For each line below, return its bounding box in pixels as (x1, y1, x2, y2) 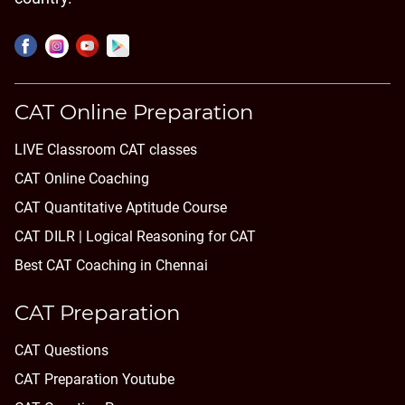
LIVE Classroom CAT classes (14, 140, 197, 158)
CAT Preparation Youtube (14, 371, 174, 389)
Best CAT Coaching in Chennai (14, 256, 208, 274)
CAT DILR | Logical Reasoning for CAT (14, 227, 256, 245)
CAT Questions (14, 342, 108, 360)
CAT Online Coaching (14, 169, 149, 187)
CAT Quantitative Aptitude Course (14, 198, 227, 216)
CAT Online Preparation (14, 99, 253, 125)
